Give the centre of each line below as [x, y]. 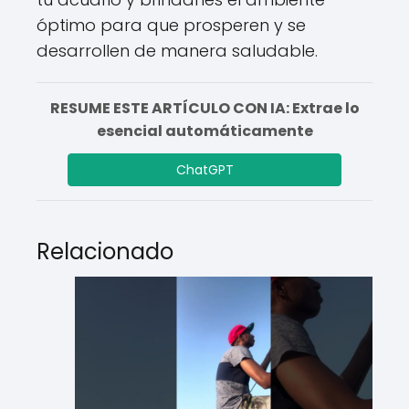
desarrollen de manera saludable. [177, 51]
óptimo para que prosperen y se [171, 25]
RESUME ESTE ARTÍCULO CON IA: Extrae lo [204, 108]
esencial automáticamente [204, 131]
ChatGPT [204, 169]
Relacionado [105, 252]
